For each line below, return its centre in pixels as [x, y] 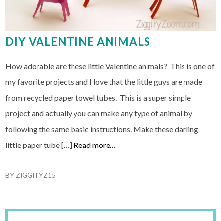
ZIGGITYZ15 [36, 175]
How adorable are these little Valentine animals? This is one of [110, 66]
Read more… [95, 145]
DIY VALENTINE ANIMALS [78, 41]
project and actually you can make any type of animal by [99, 113]
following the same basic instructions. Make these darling [102, 129]
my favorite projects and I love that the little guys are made [104, 81]
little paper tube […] [40, 145]
